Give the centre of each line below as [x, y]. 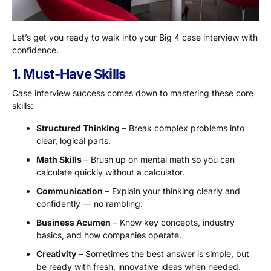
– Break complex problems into [182, 128]
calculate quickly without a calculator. [110, 172]
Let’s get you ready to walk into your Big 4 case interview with [135, 38]
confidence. [35, 50]
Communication [70, 191]
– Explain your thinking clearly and [171, 191]
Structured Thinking [78, 128]
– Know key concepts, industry [173, 223]
